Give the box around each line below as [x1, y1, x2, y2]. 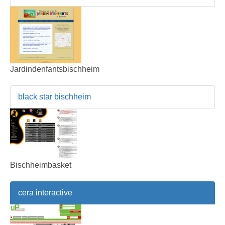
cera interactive [18, 188, 72, 197]
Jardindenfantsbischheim [10, 64, 99, 73]
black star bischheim [18, 92, 91, 101]
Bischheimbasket [10, 160, 71, 169]
